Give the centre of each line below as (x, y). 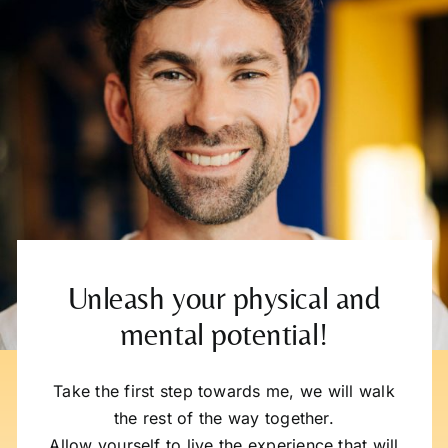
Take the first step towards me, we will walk (224, 390)
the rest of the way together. (224, 417)
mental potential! (224, 333)
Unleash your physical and (224, 297)
